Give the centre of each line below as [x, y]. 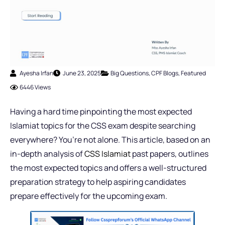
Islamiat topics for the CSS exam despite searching [103, 126]
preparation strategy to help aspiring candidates [98, 182]
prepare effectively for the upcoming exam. [89, 196]
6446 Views [35, 87]
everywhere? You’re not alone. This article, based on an [110, 140]
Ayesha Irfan [36, 73]
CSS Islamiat [107, 154]
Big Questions [130, 73]
